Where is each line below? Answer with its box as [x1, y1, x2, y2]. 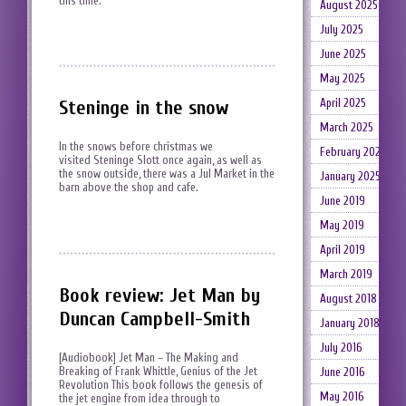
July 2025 [319, 23, 363, 36]
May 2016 [319, 390, 364, 403]
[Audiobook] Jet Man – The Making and [59, 350, 238, 364]
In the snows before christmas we [59, 140, 213, 154]
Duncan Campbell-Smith [59, 306, 250, 331]
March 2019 [319, 267, 372, 281]
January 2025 [319, 169, 381, 183]
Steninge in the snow [59, 96, 228, 121]
